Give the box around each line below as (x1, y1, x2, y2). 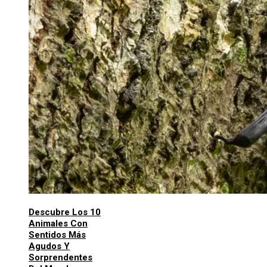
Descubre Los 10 (29, 207, 101, 218)
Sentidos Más (29, 229, 86, 241)
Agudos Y (29, 241, 70, 252)
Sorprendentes (29, 252, 92, 263)
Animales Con (29, 218, 88, 229)
